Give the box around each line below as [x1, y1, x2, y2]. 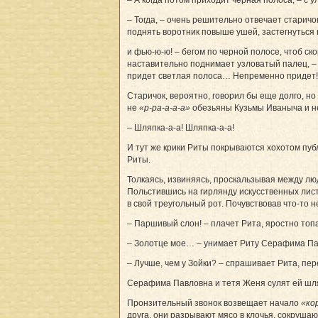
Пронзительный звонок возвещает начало [127, 297, 301, 308]
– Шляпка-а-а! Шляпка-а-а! [127, 122, 234, 133]
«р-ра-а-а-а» [139, 102, 190, 113]
